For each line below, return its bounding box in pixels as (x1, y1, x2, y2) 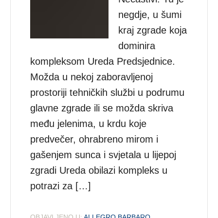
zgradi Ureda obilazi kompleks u (30, 164, 168, 176)
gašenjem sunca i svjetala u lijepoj (30, 149, 177, 160)
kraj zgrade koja (118, 24, 187, 36)
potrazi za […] (30, 180, 91, 191)
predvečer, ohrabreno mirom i (30, 133, 159, 145)
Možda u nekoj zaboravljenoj (30, 71, 153, 82)
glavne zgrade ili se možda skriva (30, 102, 174, 113)
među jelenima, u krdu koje (30, 118, 147, 129)
